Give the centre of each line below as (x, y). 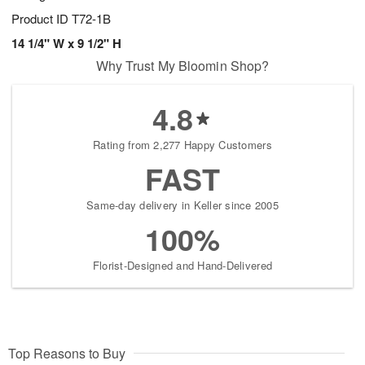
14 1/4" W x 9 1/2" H (66, 44)
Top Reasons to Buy (67, 354)
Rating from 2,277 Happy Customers (182, 145)
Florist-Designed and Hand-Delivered (182, 266)
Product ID (42, 19)
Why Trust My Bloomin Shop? (182, 66)
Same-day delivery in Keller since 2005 (182, 205)
